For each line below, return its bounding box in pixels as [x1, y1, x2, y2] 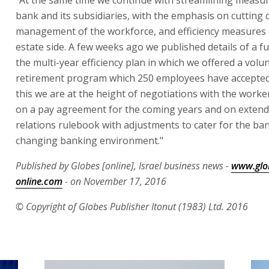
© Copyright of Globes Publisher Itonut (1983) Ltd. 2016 [16, 199, 248, 213]
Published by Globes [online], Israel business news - [16, 159, 231, 172]
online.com [16, 174, 62, 188]
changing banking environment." [16, 133, 163, 147]
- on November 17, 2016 [62, 174, 166, 188]
